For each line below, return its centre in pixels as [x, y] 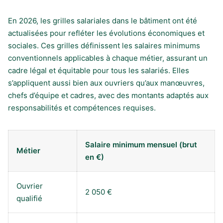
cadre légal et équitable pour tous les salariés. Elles [99, 70]
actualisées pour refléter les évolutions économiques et [106, 33]
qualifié [29, 198]
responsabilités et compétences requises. [82, 108]
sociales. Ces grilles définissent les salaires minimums [104, 45]
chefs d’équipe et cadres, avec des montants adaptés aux [108, 95]
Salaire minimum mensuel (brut [141, 144]
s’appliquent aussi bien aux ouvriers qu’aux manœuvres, [106, 83]
